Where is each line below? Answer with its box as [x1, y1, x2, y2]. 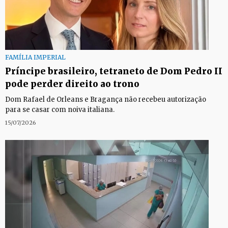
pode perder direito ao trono [5, 78, 139, 90]
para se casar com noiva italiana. [5, 105, 115, 114]
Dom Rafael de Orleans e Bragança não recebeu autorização [5, 95, 206, 104]
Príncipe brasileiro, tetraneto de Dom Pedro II [5, 66, 222, 77]
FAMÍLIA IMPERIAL [5, 53, 66, 61]
